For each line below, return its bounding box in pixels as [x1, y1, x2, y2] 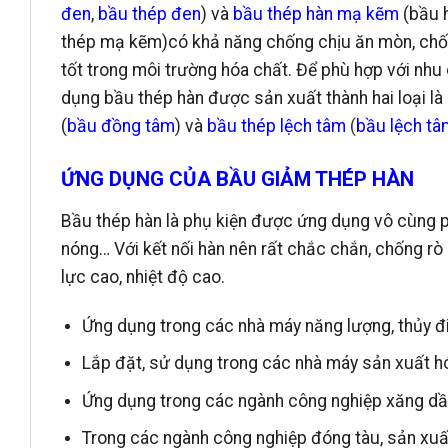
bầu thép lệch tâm [207, 116, 350, 137]
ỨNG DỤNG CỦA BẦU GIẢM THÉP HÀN [61, 166, 414, 191]
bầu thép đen [98, 4, 201, 25]
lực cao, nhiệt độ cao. [61, 266, 225, 287]
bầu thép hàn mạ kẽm [233, 4, 399, 25]
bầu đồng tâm [67, 116, 175, 137]
